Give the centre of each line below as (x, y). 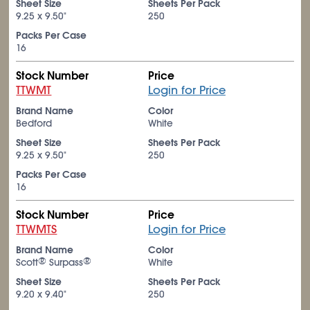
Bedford (34, 123)
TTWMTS (37, 229)
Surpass (65, 262)
